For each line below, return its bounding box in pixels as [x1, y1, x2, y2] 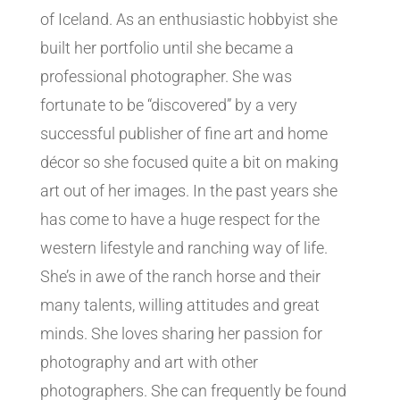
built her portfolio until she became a [39, 38, 294, 58]
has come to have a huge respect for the [39, 210, 320, 229]
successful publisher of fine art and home [39, 124, 328, 144]
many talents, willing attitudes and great [39, 296, 320, 315]
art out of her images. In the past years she [39, 181, 337, 201]
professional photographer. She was [39, 67, 292, 87]
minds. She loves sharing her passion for [39, 324, 322, 344]
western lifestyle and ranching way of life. [39, 238, 328, 258]
